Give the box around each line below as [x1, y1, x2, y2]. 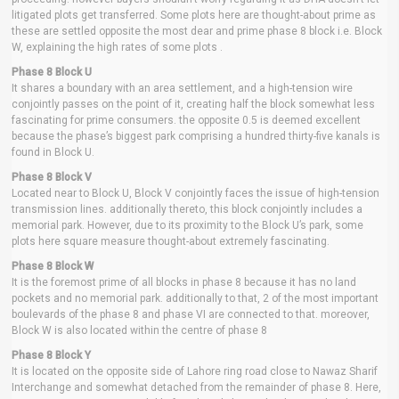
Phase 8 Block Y [12, 349, 91, 362]
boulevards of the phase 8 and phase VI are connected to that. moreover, [12, 308, 370, 321]
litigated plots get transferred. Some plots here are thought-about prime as [12, 9, 376, 21]
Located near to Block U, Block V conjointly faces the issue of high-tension [12, 187, 379, 199]
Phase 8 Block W [12, 260, 94, 273]
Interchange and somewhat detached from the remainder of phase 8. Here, [12, 381, 381, 394]
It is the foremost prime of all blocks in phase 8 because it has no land [12, 276, 356, 289]
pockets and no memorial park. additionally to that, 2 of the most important [12, 292, 379, 305]
